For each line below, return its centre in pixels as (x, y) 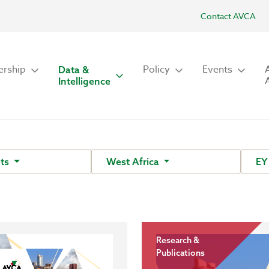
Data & (74, 70)
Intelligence (84, 81)
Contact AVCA (228, 16)
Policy (156, 70)
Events (217, 70)
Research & (178, 240)
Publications (180, 253)
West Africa (134, 162)
